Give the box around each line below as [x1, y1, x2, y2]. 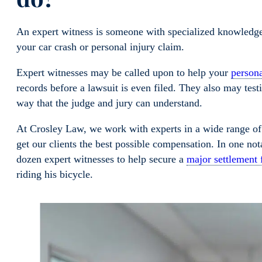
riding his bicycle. [16, 168, 96, 180]
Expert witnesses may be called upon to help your [16, 66, 231, 78]
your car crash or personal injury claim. [16, 41, 187, 53]
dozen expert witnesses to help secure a [16, 153, 187, 165]
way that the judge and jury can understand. [16, 96, 205, 109]
